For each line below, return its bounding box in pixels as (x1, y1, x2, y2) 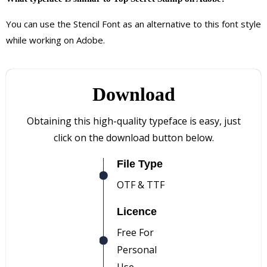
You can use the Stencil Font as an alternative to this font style (6, 17, 261, 30)
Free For (116, 225, 154, 239)
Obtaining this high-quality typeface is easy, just (26, 114, 241, 128)
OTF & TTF (116, 178, 164, 191)
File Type (116, 157, 163, 170)
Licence (116, 205, 157, 218)
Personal (116, 243, 157, 256)
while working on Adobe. (6, 33, 107, 46)
